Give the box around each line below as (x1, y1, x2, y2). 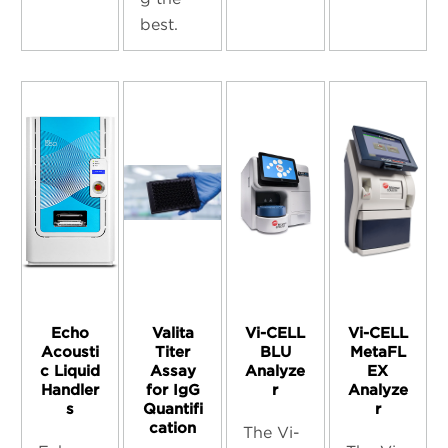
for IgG (145, 381, 200, 400)
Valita (151, 324, 194, 343)
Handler (41, 381, 100, 400)
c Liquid (40, 362, 101, 381)
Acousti (41, 343, 100, 362)
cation (149, 419, 197, 438)
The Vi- (243, 423, 301, 443)
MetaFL (349, 343, 406, 362)
